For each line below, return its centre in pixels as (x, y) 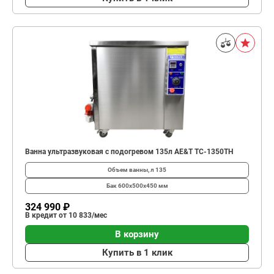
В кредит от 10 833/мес (66, 215)
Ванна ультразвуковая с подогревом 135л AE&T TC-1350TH (129, 152)
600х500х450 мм (143, 186)
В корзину (137, 234)
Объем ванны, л (131, 170)
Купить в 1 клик (137, 252)
